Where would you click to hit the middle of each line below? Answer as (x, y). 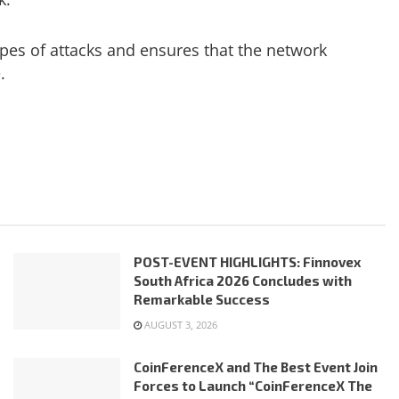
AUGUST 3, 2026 (179, 325)
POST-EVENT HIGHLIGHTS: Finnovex (247, 262)
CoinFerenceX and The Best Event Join (256, 367)
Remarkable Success (202, 300)
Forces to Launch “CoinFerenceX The (253, 386)
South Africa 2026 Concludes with (243, 281)
